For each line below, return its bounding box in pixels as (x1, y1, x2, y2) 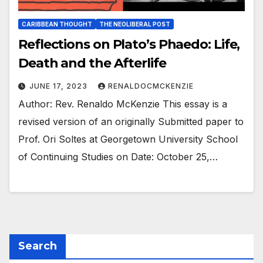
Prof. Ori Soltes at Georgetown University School (18, 133, 238, 145)
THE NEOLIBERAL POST (99, 20, 170, 28)
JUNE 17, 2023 (29, 81, 90, 90)
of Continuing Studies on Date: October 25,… (18, 150, 218, 163)
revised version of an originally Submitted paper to (18, 115, 244, 127)
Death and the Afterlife (18, 55, 166, 71)
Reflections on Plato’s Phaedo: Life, (18, 36, 240, 52)
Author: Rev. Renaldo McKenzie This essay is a (18, 97, 227, 110)
